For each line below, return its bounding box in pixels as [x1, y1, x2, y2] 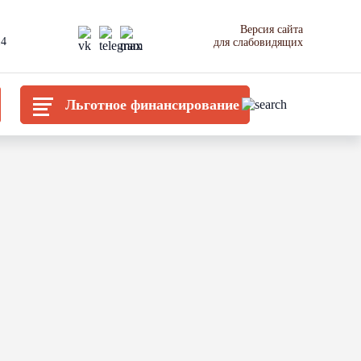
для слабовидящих [213, 36, 303, 48]
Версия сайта [239, 23, 303, 35]
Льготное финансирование [65, 96, 239, 113]
